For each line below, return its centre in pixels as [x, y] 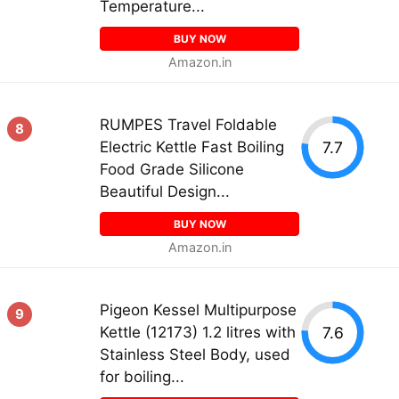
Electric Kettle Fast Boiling [192, 147]
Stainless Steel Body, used [195, 354]
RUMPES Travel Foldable [188, 125]
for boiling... [142, 377]
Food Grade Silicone [172, 169]
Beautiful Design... [165, 191]
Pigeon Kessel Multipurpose [198, 310]
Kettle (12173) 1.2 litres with [198, 332]
